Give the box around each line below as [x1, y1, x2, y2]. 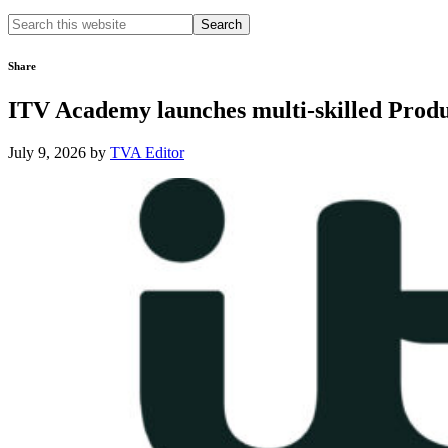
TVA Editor [110, 143, 184, 161]
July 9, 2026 [8, 143, 86, 161]
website [7, 49, 55, 66]
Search [7, 13, 50, 30]
